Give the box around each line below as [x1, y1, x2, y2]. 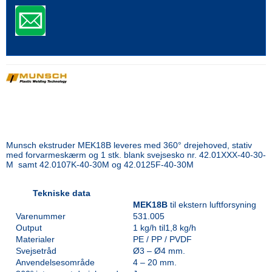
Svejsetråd [16, 245, 56, 256]
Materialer [16, 234, 55, 244]
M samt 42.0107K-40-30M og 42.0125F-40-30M [6, 159, 194, 169]
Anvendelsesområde [16, 257, 95, 267]
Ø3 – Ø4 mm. [133, 245, 185, 256]
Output [16, 222, 42, 233]
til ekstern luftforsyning [170, 199, 256, 209]
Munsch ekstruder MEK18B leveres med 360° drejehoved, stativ [6, 140, 252, 150]
